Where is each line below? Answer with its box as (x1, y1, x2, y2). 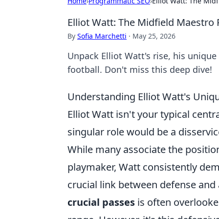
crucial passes (67, 196, 135, 209)
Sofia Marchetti (77, 31, 127, 41)
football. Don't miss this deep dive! (67, 64, 212, 75)
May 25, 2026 (132, 31, 175, 41)
